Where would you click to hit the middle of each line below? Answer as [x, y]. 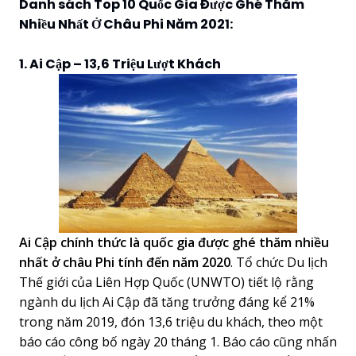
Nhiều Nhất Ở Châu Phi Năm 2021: [126, 24]
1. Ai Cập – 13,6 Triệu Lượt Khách [120, 64]
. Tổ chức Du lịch [279, 262]
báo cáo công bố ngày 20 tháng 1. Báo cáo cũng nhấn [178, 341]
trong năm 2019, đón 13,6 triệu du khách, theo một [171, 321]
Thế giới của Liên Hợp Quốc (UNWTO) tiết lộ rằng [166, 282]
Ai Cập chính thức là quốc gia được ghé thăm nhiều [174, 242]
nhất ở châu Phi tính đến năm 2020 [125, 262]
